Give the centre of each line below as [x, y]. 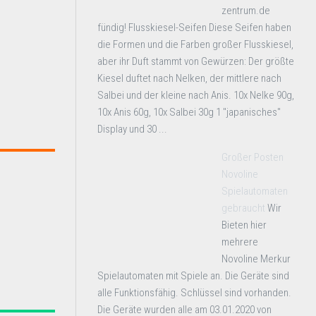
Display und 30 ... [132, 129]
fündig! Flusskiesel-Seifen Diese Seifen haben [194, 28]
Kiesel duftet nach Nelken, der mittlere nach [189, 78]
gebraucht [243, 208]
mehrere [240, 242]
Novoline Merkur [256, 259]
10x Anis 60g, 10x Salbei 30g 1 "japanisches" [189, 112]
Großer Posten [253, 157]
